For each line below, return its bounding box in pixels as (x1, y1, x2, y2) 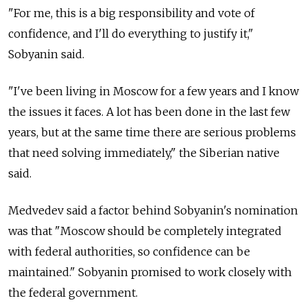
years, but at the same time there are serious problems (8, 125, 296, 140)
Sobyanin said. (8, 47, 84, 62)
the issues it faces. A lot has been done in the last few (8, 105, 290, 119)
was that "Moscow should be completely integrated (8, 224, 282, 238)
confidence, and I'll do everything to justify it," (8, 27, 254, 41)
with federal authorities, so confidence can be (8, 245, 250, 259)
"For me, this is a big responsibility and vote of (8, 6, 255, 21)
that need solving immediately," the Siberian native (8, 146, 280, 160)
